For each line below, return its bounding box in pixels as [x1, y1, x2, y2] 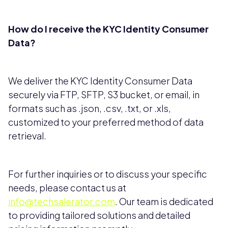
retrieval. [8, 130, 46, 142]
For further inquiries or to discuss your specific [8, 168, 207, 180]
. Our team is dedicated [115, 195, 213, 208]
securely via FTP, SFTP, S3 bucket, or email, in [8, 89, 199, 101]
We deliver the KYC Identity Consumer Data [8, 75, 192, 87]
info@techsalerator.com [8, 195, 115, 208]
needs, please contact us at [8, 182, 126, 194]
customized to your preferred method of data [8, 116, 204, 128]
